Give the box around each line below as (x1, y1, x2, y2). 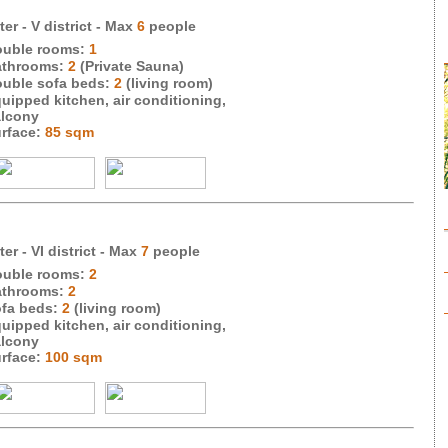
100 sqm (45, 349, 102, 365)
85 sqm (45, 124, 94, 140)
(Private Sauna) (76, 58, 184, 74)
